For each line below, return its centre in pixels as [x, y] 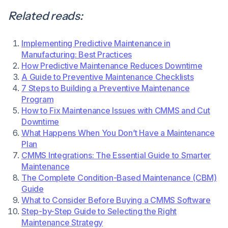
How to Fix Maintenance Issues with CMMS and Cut [116, 111]
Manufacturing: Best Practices [77, 55]
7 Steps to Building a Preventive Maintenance [106, 88]
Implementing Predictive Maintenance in [96, 44]
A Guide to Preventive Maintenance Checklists [108, 77]
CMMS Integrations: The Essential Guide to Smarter [116, 155]
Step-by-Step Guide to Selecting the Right [99, 211]
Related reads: [46, 16]
